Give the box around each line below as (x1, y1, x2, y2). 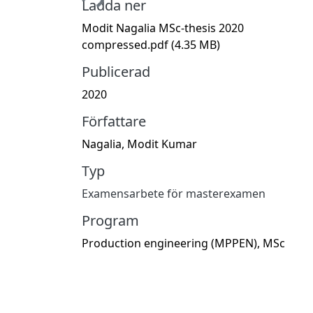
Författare (82, 111, 146, 131)
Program (82, 210, 139, 230)
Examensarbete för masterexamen (82, 185, 265, 201)
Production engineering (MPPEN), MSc (82, 235, 285, 251)
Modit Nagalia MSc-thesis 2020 (82, 20, 244, 36)
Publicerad (82, 61, 150, 81)
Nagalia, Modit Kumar (82, 136, 197, 152)
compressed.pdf (82, 36, 171, 52)
